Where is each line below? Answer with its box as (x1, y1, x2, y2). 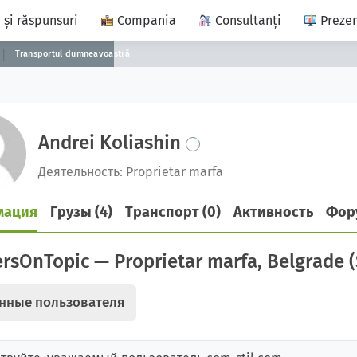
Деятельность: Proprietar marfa (38, 163, 223, 179)
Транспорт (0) (125, 203, 221, 221)
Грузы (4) (50, 203, 112, 221)
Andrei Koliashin (38, 131, 186, 154)
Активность (233, 203, 313, 221)
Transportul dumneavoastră (15, 49, 130, 59)
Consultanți (215, 13, 281, 28)
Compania (117, 13, 176, 28)
